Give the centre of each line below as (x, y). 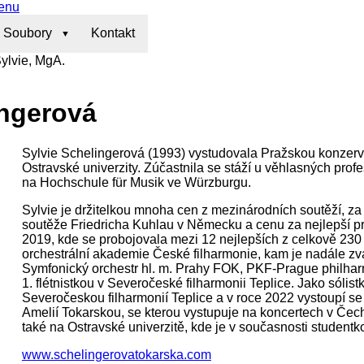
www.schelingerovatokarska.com (116, 354)
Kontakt (113, 33)
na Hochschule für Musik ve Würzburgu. (136, 182)
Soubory (28, 33)
